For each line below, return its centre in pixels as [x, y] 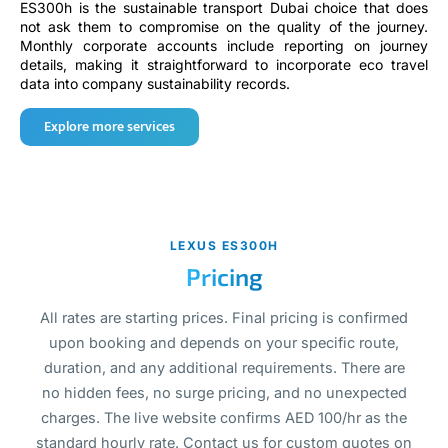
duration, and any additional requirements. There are [224, 367]
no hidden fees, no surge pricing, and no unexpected [224, 392]
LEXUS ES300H [224, 245]
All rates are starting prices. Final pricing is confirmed [224, 317]
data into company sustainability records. [155, 84]
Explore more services [109, 126]
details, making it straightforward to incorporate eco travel [224, 65]
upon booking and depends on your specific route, [224, 342]
